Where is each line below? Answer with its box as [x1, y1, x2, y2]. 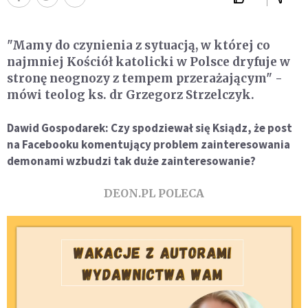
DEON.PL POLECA [104, 186, 204, 201]
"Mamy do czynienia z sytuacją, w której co [7, 38, 270, 54]
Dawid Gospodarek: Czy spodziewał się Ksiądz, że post [7, 120, 292, 136]
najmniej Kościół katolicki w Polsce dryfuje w [7, 54, 290, 70]
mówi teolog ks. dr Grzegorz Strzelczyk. [7, 87, 254, 103]
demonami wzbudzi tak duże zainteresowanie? [7, 153, 256, 169]
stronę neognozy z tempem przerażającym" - [7, 71, 283, 87]
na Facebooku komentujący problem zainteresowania [7, 137, 290, 153]
